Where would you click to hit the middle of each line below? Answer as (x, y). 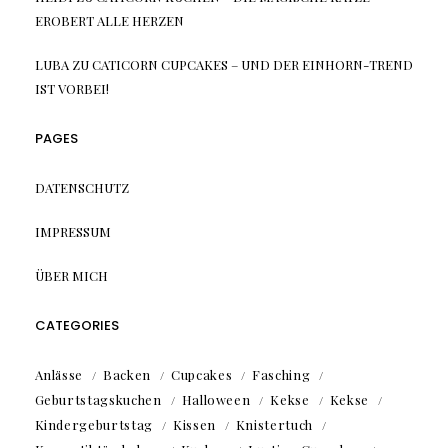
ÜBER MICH (71, 276)
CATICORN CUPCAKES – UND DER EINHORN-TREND (252, 65)
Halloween (216, 400)
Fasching (281, 375)
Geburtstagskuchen (98, 400)
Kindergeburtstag (93, 425)
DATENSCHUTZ (81, 188)
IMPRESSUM (72, 232)
